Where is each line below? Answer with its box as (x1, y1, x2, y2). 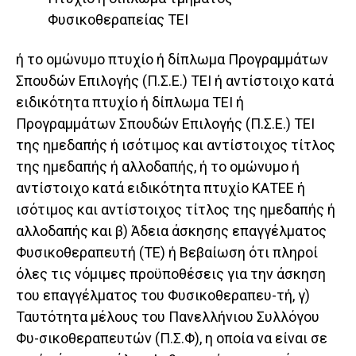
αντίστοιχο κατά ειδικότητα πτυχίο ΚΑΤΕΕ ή (16, 180, 305, 197)
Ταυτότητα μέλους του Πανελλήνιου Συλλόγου (16, 308, 319, 326)
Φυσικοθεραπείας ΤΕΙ (48, 11, 188, 29)
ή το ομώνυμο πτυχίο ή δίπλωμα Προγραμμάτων (16, 51, 328, 68)
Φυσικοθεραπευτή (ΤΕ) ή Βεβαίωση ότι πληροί (16, 244, 318, 261)
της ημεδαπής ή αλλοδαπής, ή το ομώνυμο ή (16, 158, 300, 176)
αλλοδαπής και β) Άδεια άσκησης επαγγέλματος (16, 222, 327, 240)
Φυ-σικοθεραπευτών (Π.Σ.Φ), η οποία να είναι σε (16, 330, 327, 347)
